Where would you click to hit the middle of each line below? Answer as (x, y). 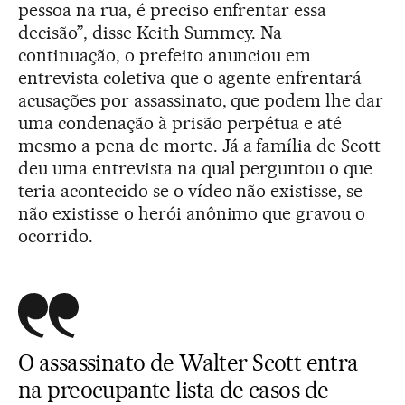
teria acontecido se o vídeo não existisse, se (191, 191)
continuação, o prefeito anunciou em (165, 55)
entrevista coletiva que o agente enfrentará (190, 78)
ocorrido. (56, 236)
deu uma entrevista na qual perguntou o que (196, 168)
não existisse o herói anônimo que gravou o (192, 213)
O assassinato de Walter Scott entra (188, 363)
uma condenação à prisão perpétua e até (180, 123)
